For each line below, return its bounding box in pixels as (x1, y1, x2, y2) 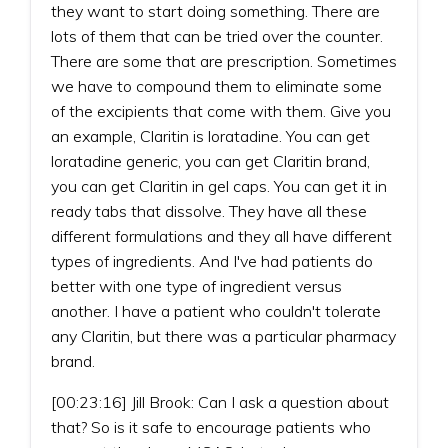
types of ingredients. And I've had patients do (51, 250, 373, 271)
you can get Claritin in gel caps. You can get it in (51, 175, 387, 196)
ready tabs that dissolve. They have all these (51, 200, 367, 221)
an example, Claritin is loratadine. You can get (51, 125, 370, 146)
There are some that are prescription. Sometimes (51, 50, 397, 71)
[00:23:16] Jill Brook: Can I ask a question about (51, 391, 389, 412)
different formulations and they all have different (51, 225, 392, 246)
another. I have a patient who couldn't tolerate (51, 300, 381, 321)
